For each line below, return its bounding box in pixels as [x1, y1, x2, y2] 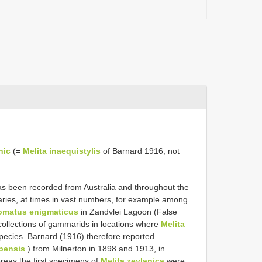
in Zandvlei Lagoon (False [78, 206, 177, 216]
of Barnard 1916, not [101, 146, 180, 156]
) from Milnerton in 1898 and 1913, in [25, 243, 165, 253]
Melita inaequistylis [23, 146, 101, 156]
